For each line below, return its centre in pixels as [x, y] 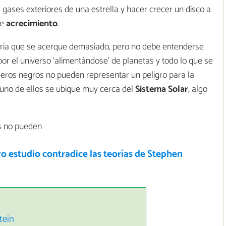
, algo [198, 90]
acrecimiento [32, 24]
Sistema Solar [162, 90]
